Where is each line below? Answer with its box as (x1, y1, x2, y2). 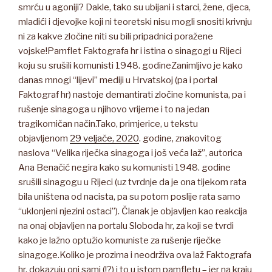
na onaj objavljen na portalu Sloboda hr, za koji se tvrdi (18, 220, 234, 231)
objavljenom (18, 132, 70, 144)
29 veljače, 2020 (70, 132, 139, 144)
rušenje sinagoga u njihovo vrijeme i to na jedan (18, 103, 209, 115)
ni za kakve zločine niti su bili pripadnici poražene (18, 30, 213, 42)
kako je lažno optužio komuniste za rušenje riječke (18, 234, 221, 246)
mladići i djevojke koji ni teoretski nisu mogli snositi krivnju (18, 16, 252, 27)
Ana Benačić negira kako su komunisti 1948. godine (18, 161, 231, 173)
